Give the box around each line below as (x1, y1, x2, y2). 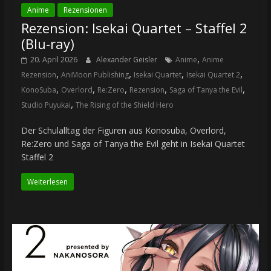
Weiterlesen (27, 176, 68, 187)
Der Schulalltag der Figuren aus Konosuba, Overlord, (21, 124, 226, 136)
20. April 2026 (30, 54, 77, 65)
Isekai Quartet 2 (186, 69, 240, 80)
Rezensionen (63, 4, 107, 15)
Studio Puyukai (21, 99, 71, 110)
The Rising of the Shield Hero (75, 99, 174, 110)
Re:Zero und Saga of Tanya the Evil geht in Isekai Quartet (21, 137, 245, 149)
